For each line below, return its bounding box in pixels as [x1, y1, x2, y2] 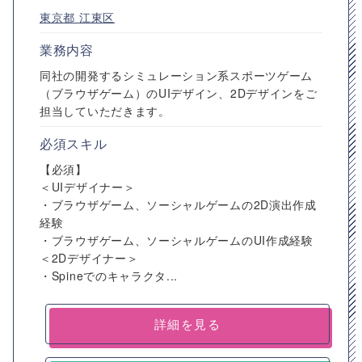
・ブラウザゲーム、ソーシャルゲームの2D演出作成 [40, 196, 317, 213]
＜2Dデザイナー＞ [40, 250, 139, 266]
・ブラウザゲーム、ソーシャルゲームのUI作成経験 [40, 232, 314, 248]
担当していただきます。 [40, 103, 170, 119]
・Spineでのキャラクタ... [40, 267, 179, 284]
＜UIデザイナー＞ [40, 179, 136, 195]
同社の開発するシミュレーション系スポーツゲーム [40, 67, 314, 83]
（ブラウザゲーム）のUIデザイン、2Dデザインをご [40, 85, 318, 101]
